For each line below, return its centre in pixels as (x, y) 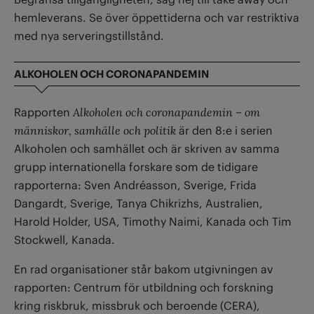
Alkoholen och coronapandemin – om (166, 112)
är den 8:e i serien (224, 130)
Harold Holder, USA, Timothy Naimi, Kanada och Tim (153, 221)
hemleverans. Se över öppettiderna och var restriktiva (157, 17)
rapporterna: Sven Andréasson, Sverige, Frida (135, 185)
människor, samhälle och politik (95, 130)
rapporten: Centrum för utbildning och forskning (144, 287)
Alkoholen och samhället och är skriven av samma (147, 148)
